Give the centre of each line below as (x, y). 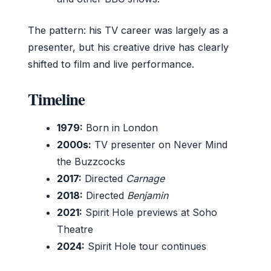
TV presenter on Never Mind (159, 145)
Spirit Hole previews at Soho (150, 213)
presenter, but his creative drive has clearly (128, 47)
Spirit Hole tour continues (145, 247)
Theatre (75, 230)
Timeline (57, 99)
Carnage (145, 179)
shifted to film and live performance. (111, 64)
